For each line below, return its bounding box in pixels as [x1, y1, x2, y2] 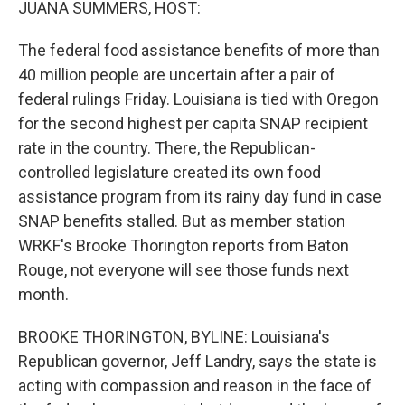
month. [18, 285, 69, 304]
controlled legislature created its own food [18, 163, 321, 182]
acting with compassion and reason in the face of [18, 376, 372, 395]
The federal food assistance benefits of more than [18, 41, 380, 60]
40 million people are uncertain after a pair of [18, 65, 335, 84]
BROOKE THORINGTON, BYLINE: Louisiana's [18, 327, 330, 346]
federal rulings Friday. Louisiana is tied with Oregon [18, 89, 379, 108]
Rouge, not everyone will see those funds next [18, 260, 349, 279]
